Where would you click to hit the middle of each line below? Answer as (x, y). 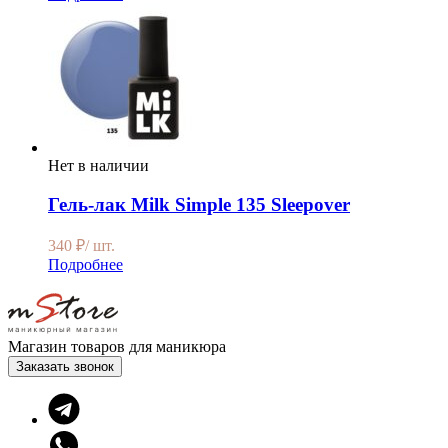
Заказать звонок (65, 367)
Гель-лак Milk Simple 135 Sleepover (199, 204)
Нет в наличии (98, 165)
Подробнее (85, 265)
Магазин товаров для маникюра (117, 347)
